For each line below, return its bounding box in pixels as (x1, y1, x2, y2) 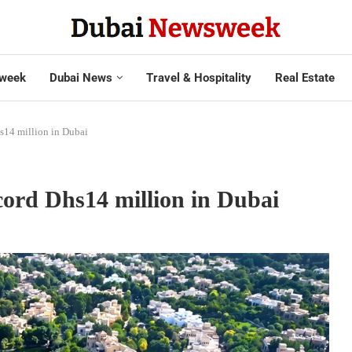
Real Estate (274, 70, 335, 85)
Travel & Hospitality (145, 70, 251, 85)
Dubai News (49, 70, 112, 85)
